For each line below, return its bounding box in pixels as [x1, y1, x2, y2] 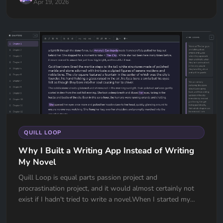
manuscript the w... [18, 206, 77, 216]
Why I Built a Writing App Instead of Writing [18, 144, 194, 156]
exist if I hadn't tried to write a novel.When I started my [18, 195, 190, 205]
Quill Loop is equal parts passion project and [18, 173, 157, 183]
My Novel [18, 156, 56, 168]
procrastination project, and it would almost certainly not [18, 184, 194, 194]
